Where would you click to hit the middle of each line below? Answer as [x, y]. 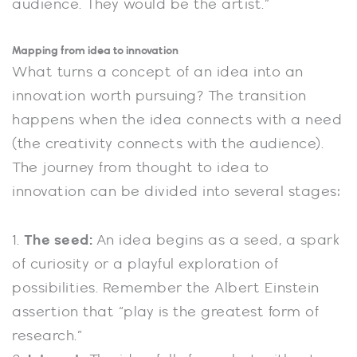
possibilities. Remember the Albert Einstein [166, 288]
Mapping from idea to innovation [96, 51]
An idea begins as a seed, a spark [218, 241]
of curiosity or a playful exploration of [145, 265]
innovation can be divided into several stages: [178, 192]
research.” [49, 336]
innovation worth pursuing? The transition [159, 96]
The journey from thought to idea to [141, 168]
